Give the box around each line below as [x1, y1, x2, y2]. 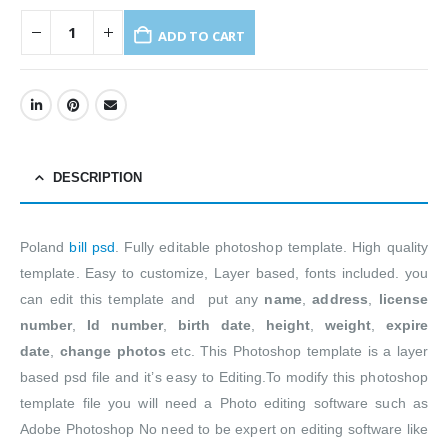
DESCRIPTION [53, 170, 142, 186]
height [265, 317, 310, 334]
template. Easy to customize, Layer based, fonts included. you [20, 265, 428, 282]
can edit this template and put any [20, 291, 265, 308]
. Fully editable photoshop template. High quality [114, 239, 428, 256]
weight [324, 317, 371, 334]
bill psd [69, 239, 115, 256]
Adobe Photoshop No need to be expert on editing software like [20, 421, 428, 438]
